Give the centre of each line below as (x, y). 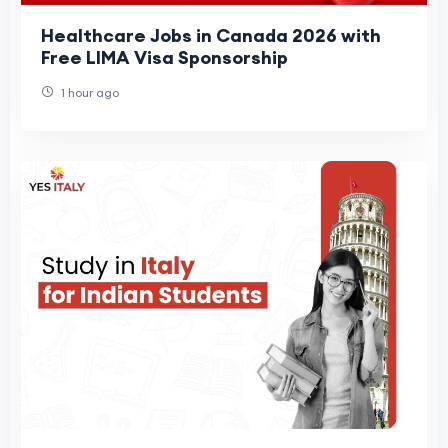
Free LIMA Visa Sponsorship (164, 58)
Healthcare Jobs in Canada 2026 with (211, 36)
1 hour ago (88, 93)
